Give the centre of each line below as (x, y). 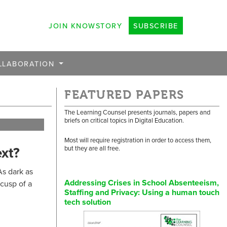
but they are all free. (92, 148)
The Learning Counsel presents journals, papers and (137, 112)
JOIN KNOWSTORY (86, 26)
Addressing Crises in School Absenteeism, (142, 182)
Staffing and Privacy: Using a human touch (142, 192)
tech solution (88, 202)
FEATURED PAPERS (124, 95)
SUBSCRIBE (156, 26)
